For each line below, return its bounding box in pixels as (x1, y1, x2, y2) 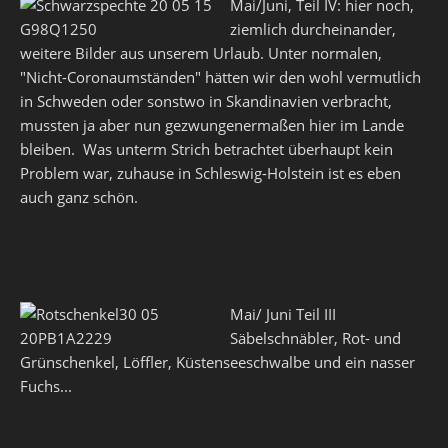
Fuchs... (20, 376, 72, 396)
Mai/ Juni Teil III (230, 304, 352, 324)
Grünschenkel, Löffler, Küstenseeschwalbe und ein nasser (20, 352, 415, 372)
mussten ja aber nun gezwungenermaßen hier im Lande (20, 115, 404, 135)
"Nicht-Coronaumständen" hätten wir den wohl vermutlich (20, 67, 421, 87)
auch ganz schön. (20, 187, 138, 207)
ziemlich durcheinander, (230, 19, 396, 39)
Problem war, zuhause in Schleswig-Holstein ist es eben (20, 163, 401, 183)
